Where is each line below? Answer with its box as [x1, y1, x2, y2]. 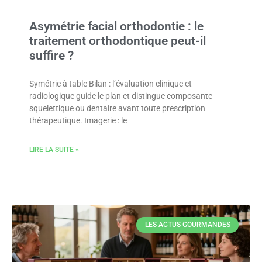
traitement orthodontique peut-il [29, 34, 206, 48]
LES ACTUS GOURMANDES [144, 220, 230, 229]
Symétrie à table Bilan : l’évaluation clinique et [29, 79, 192, 88]
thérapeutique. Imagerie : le [29, 116, 127, 125]
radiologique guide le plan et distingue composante [29, 91, 212, 101]
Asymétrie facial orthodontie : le [29, 19, 204, 33]
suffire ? [29, 49, 74, 63]
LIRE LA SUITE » [29, 146, 79, 154]
